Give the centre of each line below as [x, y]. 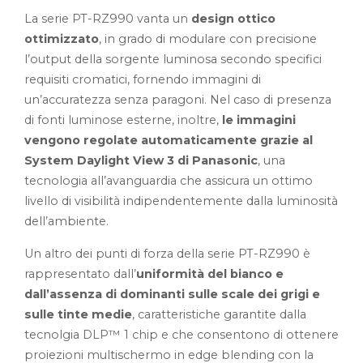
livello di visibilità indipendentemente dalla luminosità [181, 201]
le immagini [259, 120]
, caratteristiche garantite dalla [219, 314]
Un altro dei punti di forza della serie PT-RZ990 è [167, 253]
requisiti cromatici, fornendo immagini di [143, 79]
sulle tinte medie [78, 314]
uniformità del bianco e [210, 273]
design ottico [233, 18]
